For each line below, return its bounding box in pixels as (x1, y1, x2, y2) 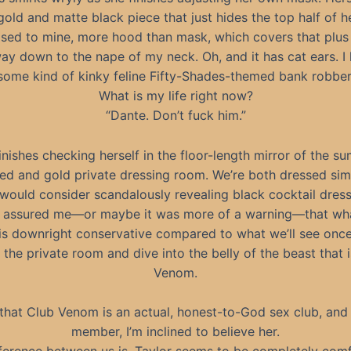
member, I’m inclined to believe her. (71, 324, 280, 340)
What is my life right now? (98, 88, 253, 103)
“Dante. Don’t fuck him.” (105, 107, 246, 123)
